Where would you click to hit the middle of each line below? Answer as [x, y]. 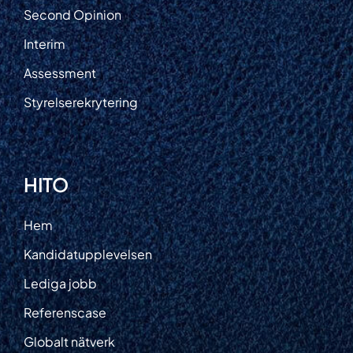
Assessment [59, 72]
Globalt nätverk [69, 341]
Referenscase [65, 312]
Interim [44, 43]
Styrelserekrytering [80, 102]
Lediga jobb [60, 283]
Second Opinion [72, 14]
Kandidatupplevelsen [87, 254]
